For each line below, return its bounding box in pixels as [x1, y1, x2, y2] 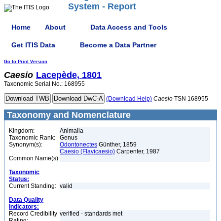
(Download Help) [106, 95, 152, 102]
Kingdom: [9, 127, 35, 134]
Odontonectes [60, 141, 97, 148]
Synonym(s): [9, 141, 42, 148]
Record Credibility [9, 210, 57, 217]
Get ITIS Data [11, 40, 55, 49]
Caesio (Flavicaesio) [60, 148, 115, 155]
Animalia [60, 127, 83, 134]
